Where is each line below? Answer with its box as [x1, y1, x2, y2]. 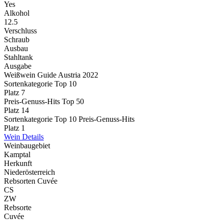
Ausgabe [4, 62, 31, 71]
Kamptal [4, 150, 30, 159]
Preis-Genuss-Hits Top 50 [4, 97, 84, 106]
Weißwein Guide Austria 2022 [4, 71, 98, 80]
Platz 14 [4, 106, 29, 115]
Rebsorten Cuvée [4, 177, 57, 186]
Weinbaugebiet [4, 141, 50, 150]
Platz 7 [4, 88, 25, 97]
